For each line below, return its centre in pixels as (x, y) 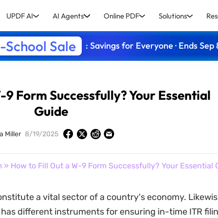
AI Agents (68, 16)
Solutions (173, 16)
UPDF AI (20, 16)
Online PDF (121, 16)
